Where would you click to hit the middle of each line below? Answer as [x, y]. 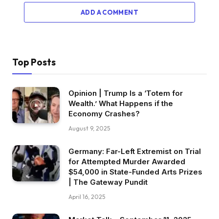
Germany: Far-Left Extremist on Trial [135, 151]
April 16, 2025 [87, 197]
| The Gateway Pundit [108, 182]
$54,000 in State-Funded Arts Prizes [135, 172]
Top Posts [34, 62]
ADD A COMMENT [109, 12]
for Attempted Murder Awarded [127, 161]
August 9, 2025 [89, 128]
